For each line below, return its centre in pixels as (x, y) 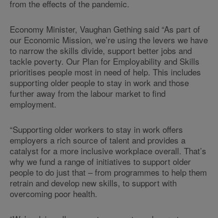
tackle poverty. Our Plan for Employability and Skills (105, 61)
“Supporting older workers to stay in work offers (96, 129)
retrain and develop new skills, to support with (93, 183)
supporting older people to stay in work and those (99, 82)
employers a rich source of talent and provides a (98, 140)
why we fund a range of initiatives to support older (100, 161)
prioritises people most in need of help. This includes (105, 72)
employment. (33, 104)
